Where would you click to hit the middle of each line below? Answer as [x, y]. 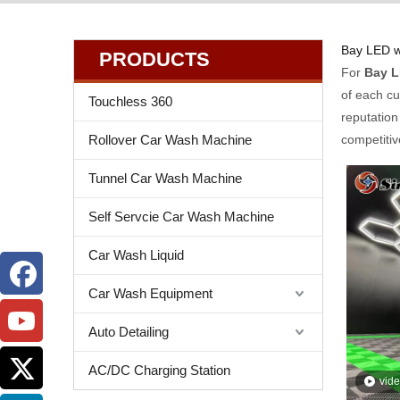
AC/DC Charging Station [159, 370]
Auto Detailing [129, 331]
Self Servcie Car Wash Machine [181, 216]
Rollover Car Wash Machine [170, 139]
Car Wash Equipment [150, 293]
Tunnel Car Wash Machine [165, 178]
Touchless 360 [130, 101]
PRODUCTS [154, 59]
